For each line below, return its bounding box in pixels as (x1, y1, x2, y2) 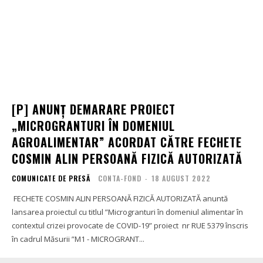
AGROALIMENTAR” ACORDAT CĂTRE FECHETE (12, 133, 242, 151)
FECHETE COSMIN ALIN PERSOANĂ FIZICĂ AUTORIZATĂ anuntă (12, 193, 228, 204)
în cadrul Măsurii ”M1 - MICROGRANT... (12, 233, 144, 244)
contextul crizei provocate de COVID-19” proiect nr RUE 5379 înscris (12, 220, 248, 231)
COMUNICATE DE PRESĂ (12, 173, 90, 183)
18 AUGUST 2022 (151, 173, 211, 183)
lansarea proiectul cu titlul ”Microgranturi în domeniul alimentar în (12, 206, 243, 217)
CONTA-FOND (98, 173, 141, 183)
